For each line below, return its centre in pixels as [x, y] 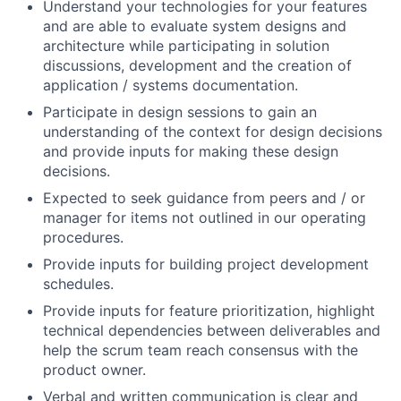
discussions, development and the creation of [197, 65]
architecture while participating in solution [186, 46]
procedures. [83, 237]
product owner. [94, 370]
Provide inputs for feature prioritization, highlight [209, 311]
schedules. [78, 284]
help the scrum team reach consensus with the [200, 350]
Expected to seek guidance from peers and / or [204, 198]
